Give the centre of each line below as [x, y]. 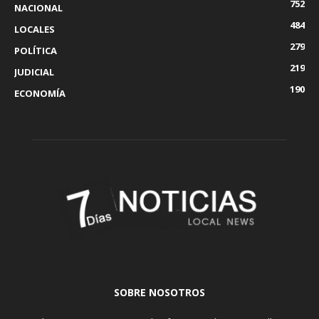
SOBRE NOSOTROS [159, 293]
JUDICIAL [34, 72]
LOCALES [35, 29]
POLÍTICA [36, 50]
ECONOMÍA [40, 93]
